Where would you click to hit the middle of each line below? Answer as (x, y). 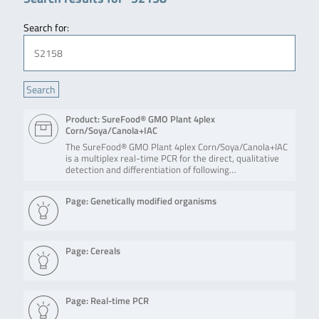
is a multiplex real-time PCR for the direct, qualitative (173, 159)
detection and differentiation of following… (151, 170)
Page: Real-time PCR (108, 301)
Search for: (46, 27)
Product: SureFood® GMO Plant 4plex (141, 120)
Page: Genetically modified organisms (141, 202)
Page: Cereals (93, 251)
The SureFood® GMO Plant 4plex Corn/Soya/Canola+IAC (177, 147)
